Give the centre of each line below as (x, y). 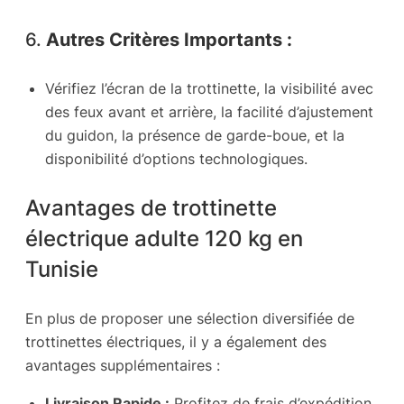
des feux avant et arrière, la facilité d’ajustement (209, 112)
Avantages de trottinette (151, 208)
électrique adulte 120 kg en (164, 239)
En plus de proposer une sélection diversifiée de (190, 318)
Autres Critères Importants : (169, 39)
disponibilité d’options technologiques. (176, 159)
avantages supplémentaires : (123, 365)
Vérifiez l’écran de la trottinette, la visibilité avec (209, 89)
